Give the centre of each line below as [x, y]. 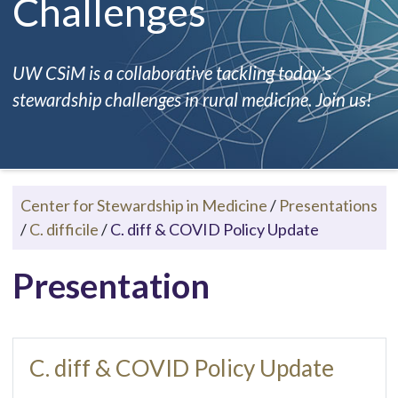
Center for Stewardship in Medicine [143, 205]
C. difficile [64, 229]
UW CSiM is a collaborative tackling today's [171, 72]
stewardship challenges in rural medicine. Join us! [191, 99]
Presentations [328, 205]
